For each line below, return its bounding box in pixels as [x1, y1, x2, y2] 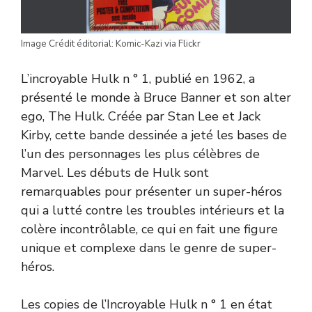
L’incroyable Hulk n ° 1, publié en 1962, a [21, 70, 255, 87]
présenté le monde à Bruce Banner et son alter [21, 88, 291, 106]
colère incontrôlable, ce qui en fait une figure [21, 220, 278, 237]
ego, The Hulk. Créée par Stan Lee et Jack [21, 107, 260, 125]
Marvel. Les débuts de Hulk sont [21, 164, 209, 181]
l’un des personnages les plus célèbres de [21, 145, 260, 162]
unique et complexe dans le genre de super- [21, 239, 276, 256]
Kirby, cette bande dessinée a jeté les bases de [21, 126, 287, 143]
